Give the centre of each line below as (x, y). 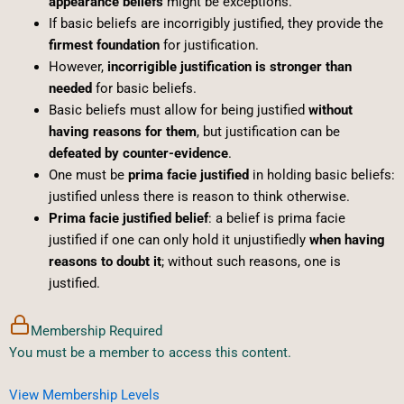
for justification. (209, 45)
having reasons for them (122, 131)
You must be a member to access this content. (150, 352)
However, (78, 66)
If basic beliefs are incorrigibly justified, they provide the (216, 23)
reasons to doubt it (105, 261)
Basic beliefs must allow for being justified (178, 110)
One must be (88, 174)
